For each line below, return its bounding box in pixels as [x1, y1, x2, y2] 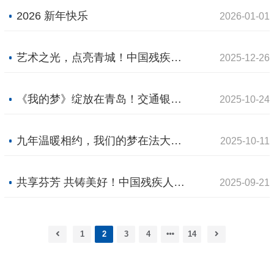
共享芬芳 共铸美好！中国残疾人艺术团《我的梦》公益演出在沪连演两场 [174, 176, 185, 189]
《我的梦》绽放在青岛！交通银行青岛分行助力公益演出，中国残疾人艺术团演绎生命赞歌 [171, 93, 182, 106]
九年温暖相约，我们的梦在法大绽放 [171, 135, 182, 147]
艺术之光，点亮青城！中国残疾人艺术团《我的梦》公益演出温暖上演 [171, 51, 182, 64]
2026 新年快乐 [17, 10, 89, 23]
